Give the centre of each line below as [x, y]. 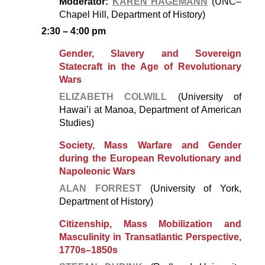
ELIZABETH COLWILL [113, 97]
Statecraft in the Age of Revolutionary [150, 67]
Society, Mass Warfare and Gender [150, 146]
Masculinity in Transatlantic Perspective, [150, 237]
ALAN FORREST [100, 189]
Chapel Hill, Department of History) [132, 14]
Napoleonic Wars [97, 172]
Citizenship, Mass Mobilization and [150, 224]
